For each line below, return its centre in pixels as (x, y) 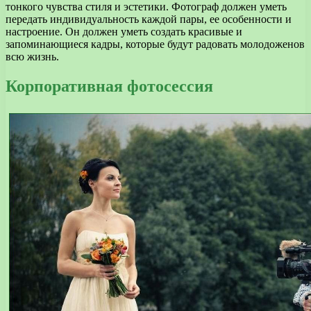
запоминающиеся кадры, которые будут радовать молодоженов (155, 44)
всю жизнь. (32, 56)
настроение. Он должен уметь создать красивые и (124, 31)
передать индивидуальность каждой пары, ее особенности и (149, 19)
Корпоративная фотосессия (109, 86)
